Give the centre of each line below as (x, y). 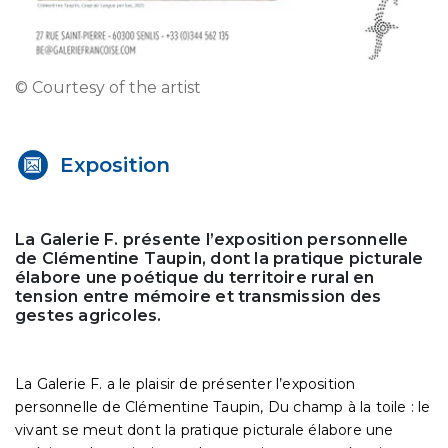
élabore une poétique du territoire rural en (195, 277)
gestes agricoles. (88, 315)
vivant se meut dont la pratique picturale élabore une (204, 429)
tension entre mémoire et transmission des (198, 296)
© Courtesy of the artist (108, 87)
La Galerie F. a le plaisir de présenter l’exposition (185, 383)
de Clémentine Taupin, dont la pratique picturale (219, 258)
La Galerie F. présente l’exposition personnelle (212, 239)
